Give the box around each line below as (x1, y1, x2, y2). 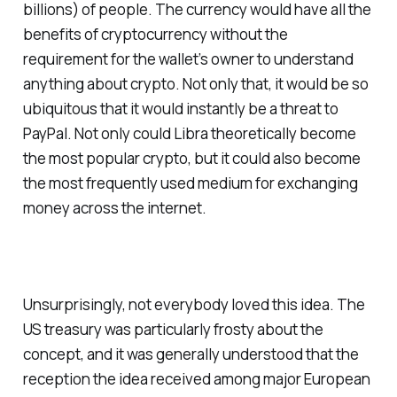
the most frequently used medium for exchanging (22, 172, 358, 193)
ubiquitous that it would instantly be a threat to (22, 97, 339, 119)
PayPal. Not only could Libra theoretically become (22, 122, 356, 144)
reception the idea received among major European (22, 369, 370, 390)
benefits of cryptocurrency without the (22, 23, 288, 44)
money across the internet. (22, 197, 206, 218)
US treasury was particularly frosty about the (22, 319, 323, 340)
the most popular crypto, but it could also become (22, 147, 361, 168)
